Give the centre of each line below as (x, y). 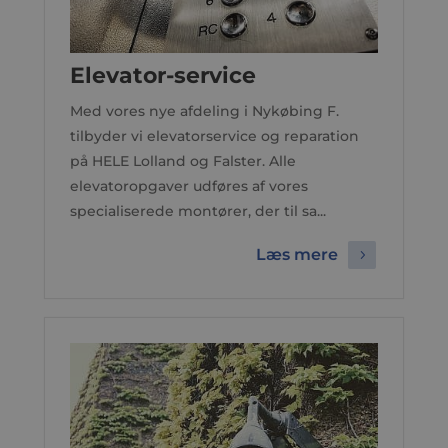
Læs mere (297, 255)
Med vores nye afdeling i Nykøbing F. (204, 111)
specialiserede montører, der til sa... (197, 211)
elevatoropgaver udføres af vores (188, 186)
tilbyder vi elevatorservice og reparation (214, 136)
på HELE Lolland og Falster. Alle (182, 161)
